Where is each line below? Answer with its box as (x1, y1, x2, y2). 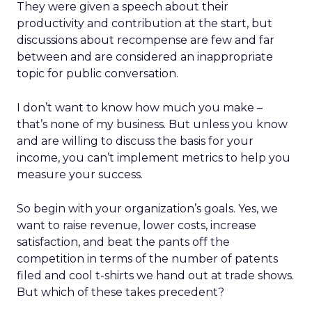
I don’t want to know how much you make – (17, 101, 263, 114)
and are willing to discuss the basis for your (17, 134, 253, 148)
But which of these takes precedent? (17, 286, 224, 299)
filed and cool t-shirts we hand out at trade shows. (17, 269, 294, 282)
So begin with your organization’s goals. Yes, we (17, 202, 278, 215)
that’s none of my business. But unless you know (17, 118, 288, 131)
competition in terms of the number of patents (17, 252, 278, 265)
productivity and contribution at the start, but (17, 17, 272, 30)
